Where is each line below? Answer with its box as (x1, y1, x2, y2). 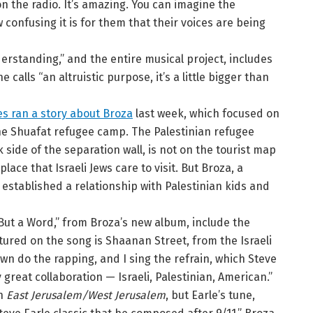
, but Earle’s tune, (166, 289, 255, 303)
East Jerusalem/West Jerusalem (6, 289, 166, 303)
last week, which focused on (133, 107, 279, 121)
